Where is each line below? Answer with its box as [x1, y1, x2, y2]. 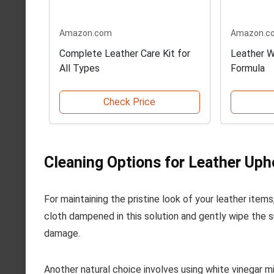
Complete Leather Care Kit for [59, 48, 190, 60]
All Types [59, 62, 100, 75]
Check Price [103, 96, 156, 108]
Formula [230, 62, 265, 75]
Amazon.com [59, 28, 112, 39]
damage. [44, 228, 80, 240]
